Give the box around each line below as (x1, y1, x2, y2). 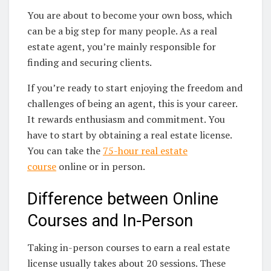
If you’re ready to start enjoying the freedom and (27, 81, 243, 95)
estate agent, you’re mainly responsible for (27, 40, 216, 54)
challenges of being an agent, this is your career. (27, 97, 237, 111)
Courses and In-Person (27, 211, 193, 230)
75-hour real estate (103, 144, 188, 158)
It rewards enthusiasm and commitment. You (27, 113, 225, 126)
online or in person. (56, 160, 145, 174)
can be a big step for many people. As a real (27, 24, 217, 38)
